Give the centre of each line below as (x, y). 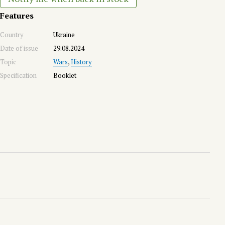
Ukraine (64, 35)
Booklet (65, 75)
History (81, 62)
